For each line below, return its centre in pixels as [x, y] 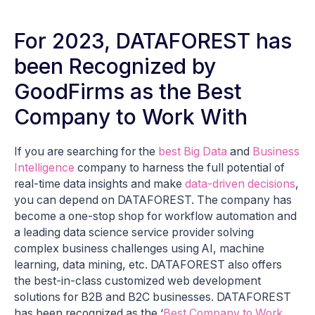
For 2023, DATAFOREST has [153, 41]
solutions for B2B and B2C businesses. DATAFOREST [153, 297]
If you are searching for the [86, 152]
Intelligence [44, 168]
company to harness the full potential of [180, 168]
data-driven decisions [240, 184]
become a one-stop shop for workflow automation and [155, 217]
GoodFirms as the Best [128, 92]
